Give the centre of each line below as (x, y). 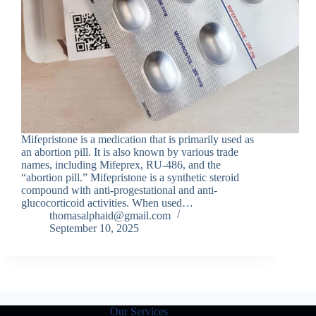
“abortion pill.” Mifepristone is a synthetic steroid (130, 178)
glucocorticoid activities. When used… (107, 203)
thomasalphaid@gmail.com (110, 216)
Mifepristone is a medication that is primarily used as (138, 140)
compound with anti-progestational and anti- (119, 190)
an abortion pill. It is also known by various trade (130, 152)
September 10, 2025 (94, 229)
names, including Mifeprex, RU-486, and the (121, 165)
